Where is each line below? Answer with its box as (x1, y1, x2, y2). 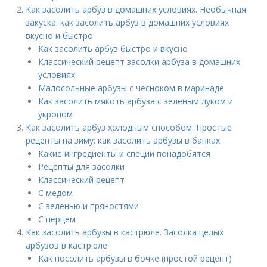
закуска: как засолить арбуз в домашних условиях (26, 17, 229, 28)
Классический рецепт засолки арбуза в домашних (38, 56, 241, 67)
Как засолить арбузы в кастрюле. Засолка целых (26, 226, 224, 238)
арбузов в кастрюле (26, 240, 108, 251)
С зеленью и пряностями (38, 200, 139, 212)
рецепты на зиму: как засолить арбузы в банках (26, 135, 221, 146)
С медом (38, 187, 73, 198)
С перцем (38, 213, 76, 225)
